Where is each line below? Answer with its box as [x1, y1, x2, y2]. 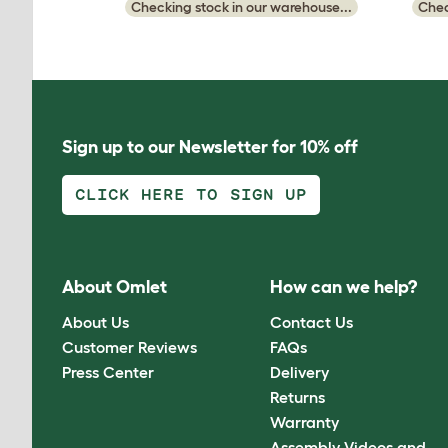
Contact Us [270, 312, 354, 331]
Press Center [62, 362, 154, 381]
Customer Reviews [62, 337, 197, 356]
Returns [270, 387, 326, 406]
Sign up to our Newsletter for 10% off [62, 137, 358, 157]
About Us [62, 312, 129, 331]
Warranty [270, 412, 340, 431]
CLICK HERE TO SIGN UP [75, 187, 307, 202]
